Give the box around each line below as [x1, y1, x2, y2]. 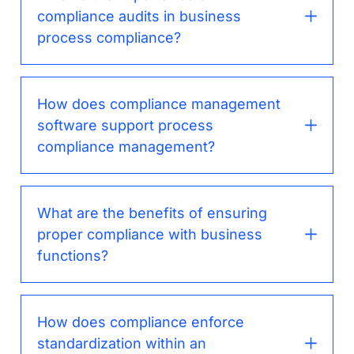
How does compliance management [37, 96, 281, 113]
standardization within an [37, 335, 207, 352]
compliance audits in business [37, 8, 242, 25]
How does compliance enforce [37, 314, 245, 331]
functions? [37, 247, 109, 265]
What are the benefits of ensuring [37, 205, 268, 222]
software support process [37, 117, 214, 134]
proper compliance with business [37, 226, 263, 243]
